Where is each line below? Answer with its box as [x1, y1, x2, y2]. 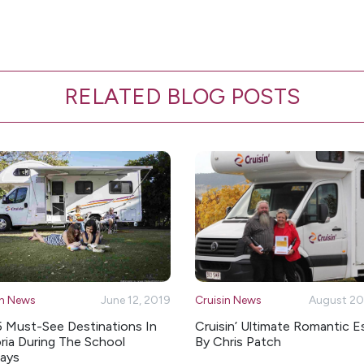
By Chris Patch [195, 334, 281, 350]
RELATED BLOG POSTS [63, 83, 301, 110]
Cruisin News [195, 293, 262, 308]
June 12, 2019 [101, 293, 171, 308]
